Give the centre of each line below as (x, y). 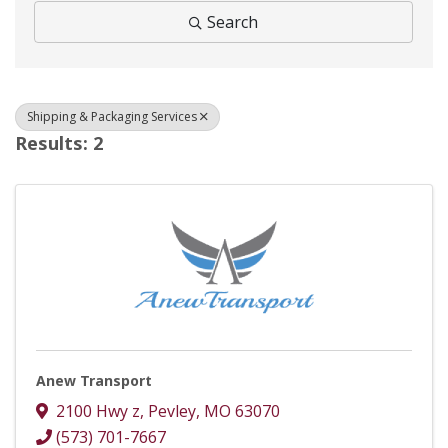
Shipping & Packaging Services (112, 116)
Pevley (172, 411)
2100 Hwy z (98, 411)
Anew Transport (94, 380)
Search (232, 21)
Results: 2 (59, 142)
